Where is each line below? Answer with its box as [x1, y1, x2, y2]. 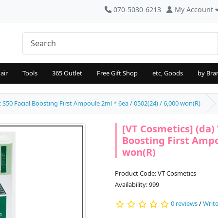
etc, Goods [152, 69, 183, 78]
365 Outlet [52, 69, 82, 78]
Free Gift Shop [97, 69, 138, 78]
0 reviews [171, 199, 198, 208]
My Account [175, 5, 213, 14]
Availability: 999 [115, 180, 159, 189]
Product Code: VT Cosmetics [115, 169, 196, 178]
